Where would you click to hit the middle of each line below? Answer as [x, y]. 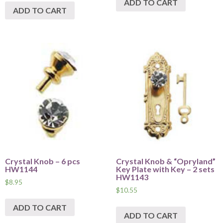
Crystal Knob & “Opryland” [166, 161]
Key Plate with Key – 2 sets [165, 169]
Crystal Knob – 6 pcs [43, 161]
